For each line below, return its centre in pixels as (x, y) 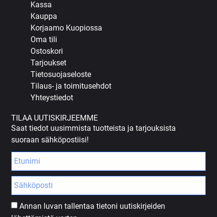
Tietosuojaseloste (61, 74)
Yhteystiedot (52, 97)
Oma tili (44, 39)
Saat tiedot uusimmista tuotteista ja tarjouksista (94, 128)
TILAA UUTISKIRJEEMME (55, 118)
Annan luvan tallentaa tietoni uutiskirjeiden (93, 206)
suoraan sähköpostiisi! (50, 139)
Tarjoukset (49, 62)
